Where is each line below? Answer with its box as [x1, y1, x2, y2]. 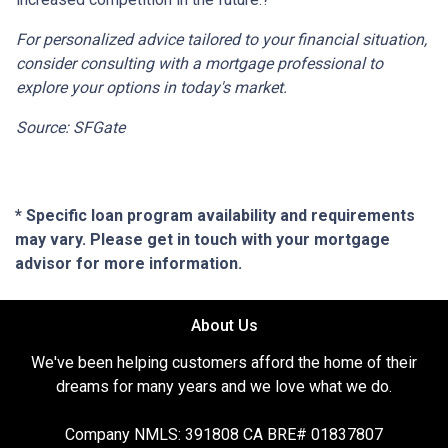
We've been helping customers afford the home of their [31, 353, 417, 372]
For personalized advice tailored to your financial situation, [16, 30, 427, 49]
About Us [190, 316, 258, 335]
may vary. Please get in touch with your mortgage [15, 230, 390, 249]
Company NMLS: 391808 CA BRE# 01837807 [65, 425, 383, 444]
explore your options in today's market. [16, 78, 287, 97]
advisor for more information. [15, 254, 242, 273]
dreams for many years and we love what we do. [56, 377, 392, 396]
